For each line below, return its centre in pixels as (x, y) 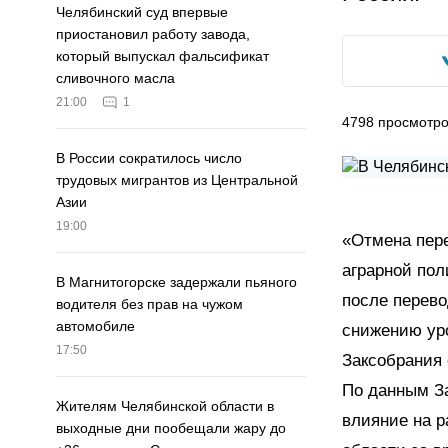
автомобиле (95, 326)
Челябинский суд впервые (142, 12)
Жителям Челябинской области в (165, 406)
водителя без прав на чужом (149, 304)
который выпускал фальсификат (162, 56)
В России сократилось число (149, 158)
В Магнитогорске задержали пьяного (176, 282)
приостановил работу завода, (153, 34)
